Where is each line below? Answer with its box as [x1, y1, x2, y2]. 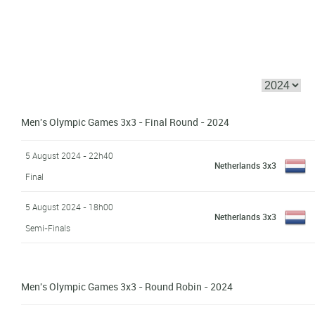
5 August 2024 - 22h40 [25, 149, 114, 161]
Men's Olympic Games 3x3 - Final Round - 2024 [21, 115, 230, 129]
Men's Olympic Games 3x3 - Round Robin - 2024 [21, 279, 233, 293]
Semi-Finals [25, 221, 71, 233]
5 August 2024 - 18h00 [25, 200, 114, 212]
